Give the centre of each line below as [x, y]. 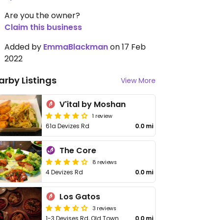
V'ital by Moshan [93, 104]
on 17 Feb [127, 47]
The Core [78, 151]
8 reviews [105, 162]
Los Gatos [80, 197]
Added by [24, 47]
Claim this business [43, 27]
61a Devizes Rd [68, 126]
